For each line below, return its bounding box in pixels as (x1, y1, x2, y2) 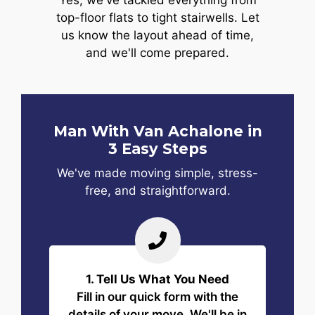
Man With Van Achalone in (53, 122, 262, 140)
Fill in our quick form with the (77, 289, 238, 304)
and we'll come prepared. (86, 46, 229, 60)
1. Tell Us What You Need (86, 271, 229, 286)
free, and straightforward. (84, 183, 231, 198)
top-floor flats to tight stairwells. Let (56, 11, 259, 25)
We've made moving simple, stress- (57, 165, 258, 180)
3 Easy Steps (108, 139, 207, 157)
